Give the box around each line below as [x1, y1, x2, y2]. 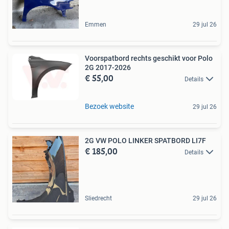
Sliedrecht [85, 195, 112, 202]
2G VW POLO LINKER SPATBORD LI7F [85, 136, 206, 145]
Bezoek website [85, 102, 134, 111]
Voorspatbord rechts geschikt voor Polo [85, 54, 213, 62]
